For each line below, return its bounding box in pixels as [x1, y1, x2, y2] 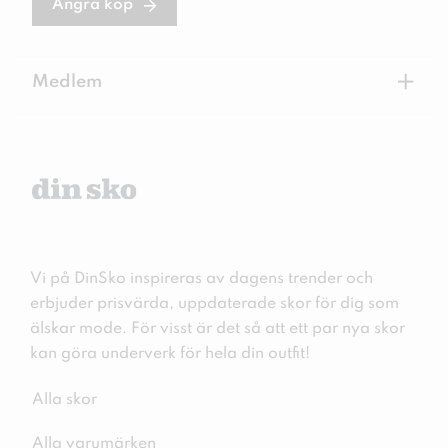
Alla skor [32, 392, 97, 409]
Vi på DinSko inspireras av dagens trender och [30, 271, 373, 288]
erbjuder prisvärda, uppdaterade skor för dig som [30, 296, 399, 313]
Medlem [32, 73, 102, 92]
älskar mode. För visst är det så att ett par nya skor [30, 321, 405, 338]
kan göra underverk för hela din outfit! [30, 346, 310, 363]
